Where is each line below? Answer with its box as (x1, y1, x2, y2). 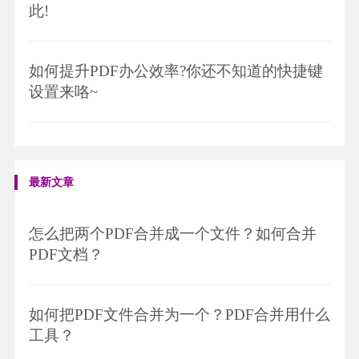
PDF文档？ (28, 245, 103, 263)
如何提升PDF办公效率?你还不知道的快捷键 (28, 62, 323, 79)
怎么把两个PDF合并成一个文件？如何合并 (28, 224, 317, 242)
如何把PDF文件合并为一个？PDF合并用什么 (28, 305, 330, 323)
